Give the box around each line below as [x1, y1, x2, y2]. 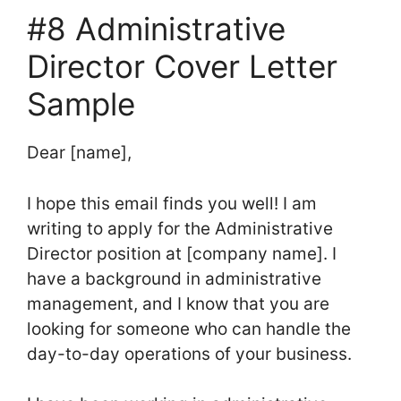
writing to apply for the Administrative [27, 218, 333, 239]
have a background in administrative [27, 268, 321, 289]
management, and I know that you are [27, 293, 329, 314]
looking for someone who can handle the [27, 318, 351, 339]
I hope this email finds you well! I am [27, 192, 317, 214]
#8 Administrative [27, 10, 286, 48]
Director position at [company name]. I [27, 243, 337, 264]
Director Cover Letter [27, 47, 337, 86]
